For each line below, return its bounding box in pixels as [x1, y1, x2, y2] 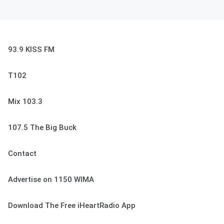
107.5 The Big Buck [8, 123, 76, 132]
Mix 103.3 [8, 97, 42, 106]
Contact [8, 149, 36, 158]
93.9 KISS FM [8, 45, 54, 54]
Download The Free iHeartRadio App [8, 201, 135, 210]
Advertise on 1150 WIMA [8, 175, 94, 184]
